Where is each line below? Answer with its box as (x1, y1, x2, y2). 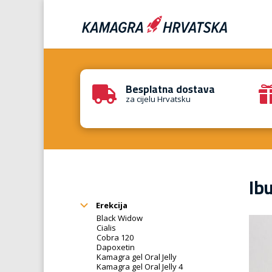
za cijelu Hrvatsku (126, 93, 191, 104)
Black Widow (97, 212, 143, 223)
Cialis (97, 222, 116, 233)
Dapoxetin (97, 241, 135, 253)
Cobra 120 (97, 231, 134, 243)
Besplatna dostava (126, 80, 216, 99)
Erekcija (94, 199, 127, 211)
